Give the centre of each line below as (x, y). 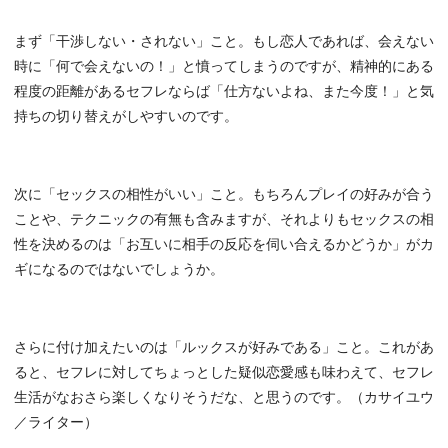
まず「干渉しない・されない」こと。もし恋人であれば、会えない (224, 42)
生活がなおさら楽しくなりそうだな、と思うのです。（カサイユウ (224, 398)
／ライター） (56, 423)
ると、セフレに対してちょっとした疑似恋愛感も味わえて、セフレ (224, 373)
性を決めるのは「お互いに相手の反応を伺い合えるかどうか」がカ (224, 245)
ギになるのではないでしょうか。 (119, 270)
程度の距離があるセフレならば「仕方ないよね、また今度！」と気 (224, 92)
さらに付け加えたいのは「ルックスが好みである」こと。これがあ (224, 348)
